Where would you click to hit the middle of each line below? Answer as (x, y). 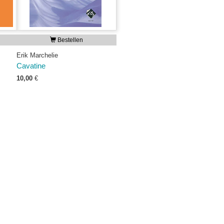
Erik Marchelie (37, 55)
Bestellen (69, 40)
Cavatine (31, 66)
